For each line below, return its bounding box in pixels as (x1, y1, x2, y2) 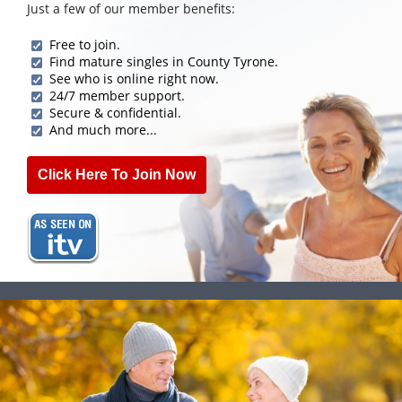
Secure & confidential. (49, 103, 181, 121)
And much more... (49, 120, 157, 138)
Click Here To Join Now (38, 166, 196, 182)
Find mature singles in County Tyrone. (49, 52, 278, 70)
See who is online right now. (49, 69, 219, 87)
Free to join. (49, 35, 120, 53)
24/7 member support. (49, 86, 185, 104)
